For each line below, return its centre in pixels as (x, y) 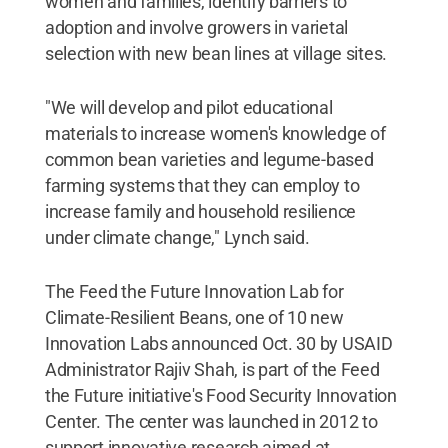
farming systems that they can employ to (202, 185)
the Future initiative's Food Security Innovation (220, 395)
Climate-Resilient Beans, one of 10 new (194, 317)
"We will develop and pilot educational (188, 107)
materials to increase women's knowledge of (215, 133)
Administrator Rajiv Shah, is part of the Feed (212, 369)
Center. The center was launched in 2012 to (211, 421)
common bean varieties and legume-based (209, 159)
